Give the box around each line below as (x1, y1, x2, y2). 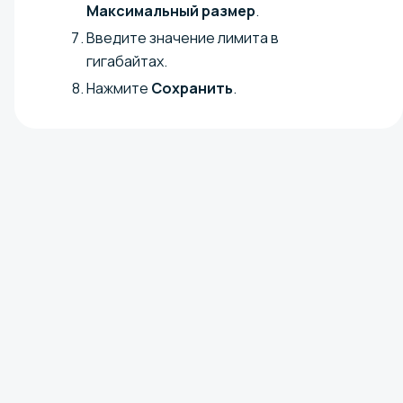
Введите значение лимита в (86, 27, 279, 48)
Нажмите (86, 77, 151, 98)
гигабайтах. (86, 50, 167, 71)
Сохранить (151, 77, 233, 98)
